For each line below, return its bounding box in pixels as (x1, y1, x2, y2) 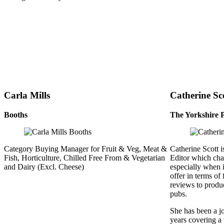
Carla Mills (4, 89, 50, 100)
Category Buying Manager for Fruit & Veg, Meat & (4, 144, 167, 153)
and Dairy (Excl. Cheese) (4, 162, 84, 171)
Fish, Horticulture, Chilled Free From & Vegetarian (4, 153, 165, 162)
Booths (4, 110, 27, 119)
